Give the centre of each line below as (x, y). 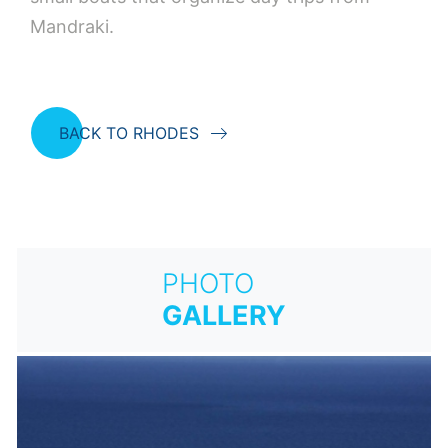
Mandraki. (72, 26)
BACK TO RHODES (129, 132)
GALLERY (224, 315)
